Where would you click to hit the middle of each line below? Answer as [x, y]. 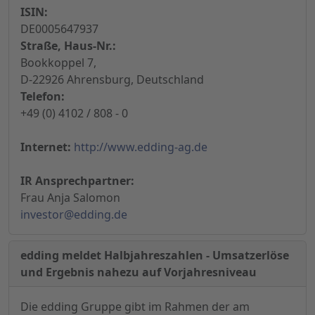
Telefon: [43, 97]
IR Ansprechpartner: [77, 181]
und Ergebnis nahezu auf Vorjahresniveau [139, 272]
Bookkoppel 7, [58, 63]
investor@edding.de [74, 215]
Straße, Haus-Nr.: [68, 46]
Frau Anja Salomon [70, 198]
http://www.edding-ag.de [141, 147]
